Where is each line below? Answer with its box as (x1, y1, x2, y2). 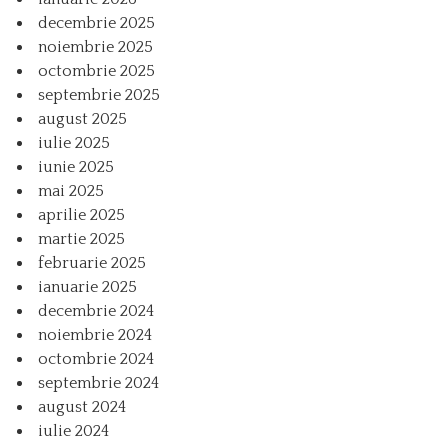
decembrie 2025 (38, 14, 155, 33)
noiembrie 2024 (38, 326, 152, 345)
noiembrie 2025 (38, 38, 153, 57)
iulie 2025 (38, 134, 110, 153)
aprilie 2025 (38, 206, 125, 225)
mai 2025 (38, 182, 104, 201)
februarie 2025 (38, 254, 146, 273)
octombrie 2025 (38, 62, 155, 81)
